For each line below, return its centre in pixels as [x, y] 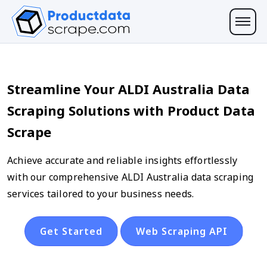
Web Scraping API [181, 231]
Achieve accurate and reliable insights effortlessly [122, 160]
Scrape [29, 132]
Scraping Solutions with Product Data [131, 110]
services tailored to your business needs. [101, 194]
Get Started [71, 231]
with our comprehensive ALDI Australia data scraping [131, 177]
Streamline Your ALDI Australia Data [128, 89]
